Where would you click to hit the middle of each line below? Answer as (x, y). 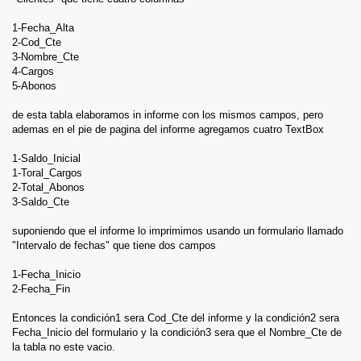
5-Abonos (34, 86)
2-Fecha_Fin (41, 289)
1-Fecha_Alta (43, 28)
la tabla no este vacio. (64, 347)
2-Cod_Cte (37, 43)
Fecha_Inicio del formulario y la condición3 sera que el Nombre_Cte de (177, 333)
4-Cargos (33, 72)
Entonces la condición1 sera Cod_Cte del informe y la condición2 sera (176, 318)
